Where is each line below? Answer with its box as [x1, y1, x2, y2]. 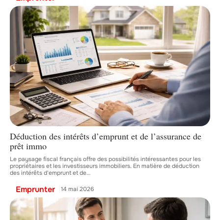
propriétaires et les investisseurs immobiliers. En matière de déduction [10, 162, 199, 170]
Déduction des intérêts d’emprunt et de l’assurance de [10, 130, 201, 142]
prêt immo [10, 139, 47, 152]
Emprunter [16, 184, 55, 194]
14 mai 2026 [61, 185, 94, 193]
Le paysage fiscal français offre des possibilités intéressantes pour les [10, 155, 201, 163]
